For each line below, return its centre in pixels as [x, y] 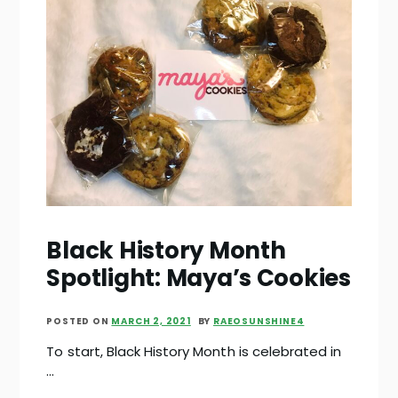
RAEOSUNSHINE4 [259, 322]
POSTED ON [79, 322]
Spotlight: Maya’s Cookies [199, 279]
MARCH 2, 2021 [151, 322]
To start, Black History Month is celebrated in [194, 352]
